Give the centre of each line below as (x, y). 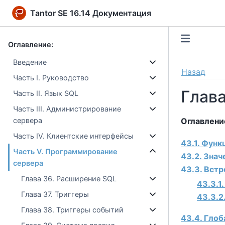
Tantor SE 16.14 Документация (91, 13)
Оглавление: (31, 44)
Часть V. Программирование (66, 151)
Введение (30, 62)
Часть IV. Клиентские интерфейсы (74, 136)
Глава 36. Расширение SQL (69, 179)
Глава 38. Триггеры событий (73, 210)
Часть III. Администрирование (67, 109)
